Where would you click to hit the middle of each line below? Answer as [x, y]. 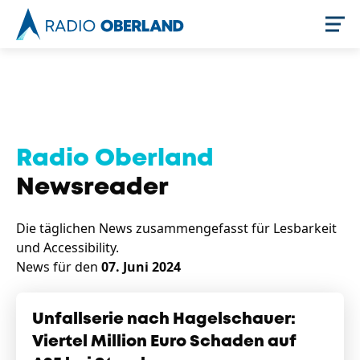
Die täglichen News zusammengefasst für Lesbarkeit [176, 228]
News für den [59, 267]
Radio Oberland [115, 159]
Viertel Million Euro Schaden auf [164, 342]
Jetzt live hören [266, 77]
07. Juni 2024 [141, 267]
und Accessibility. [67, 247]
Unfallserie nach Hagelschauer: [164, 319]
